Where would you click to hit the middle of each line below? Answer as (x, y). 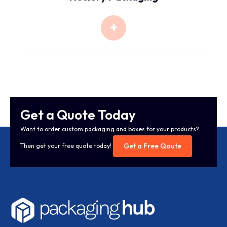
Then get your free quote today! (67, 145)
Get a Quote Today (78, 115)
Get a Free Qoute (153, 146)
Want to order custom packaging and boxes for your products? (110, 129)
